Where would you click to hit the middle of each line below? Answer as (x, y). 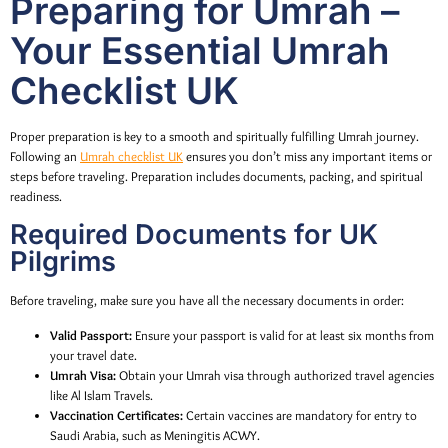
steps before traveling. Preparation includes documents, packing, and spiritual (216, 176)
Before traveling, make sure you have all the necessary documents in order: (207, 301)
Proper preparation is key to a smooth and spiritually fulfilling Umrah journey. (214, 136)
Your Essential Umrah (200, 50)
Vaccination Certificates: (116, 415)
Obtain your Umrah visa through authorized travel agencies (275, 375)
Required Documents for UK (194, 235)
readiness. (36, 196)
